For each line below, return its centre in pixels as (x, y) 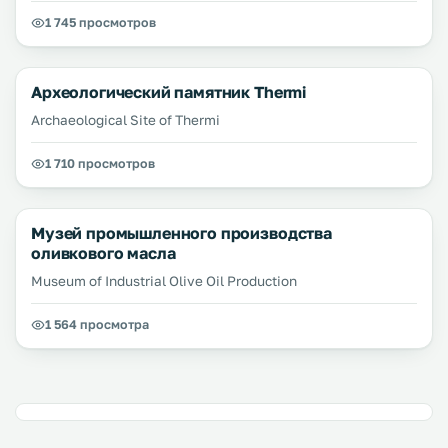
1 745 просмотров (100, 22)
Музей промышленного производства (181, 233)
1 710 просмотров (100, 163)
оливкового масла (103, 253)
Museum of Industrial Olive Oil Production (164, 281)
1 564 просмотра (97, 324)
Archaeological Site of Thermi (125, 120)
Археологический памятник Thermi (169, 92)
